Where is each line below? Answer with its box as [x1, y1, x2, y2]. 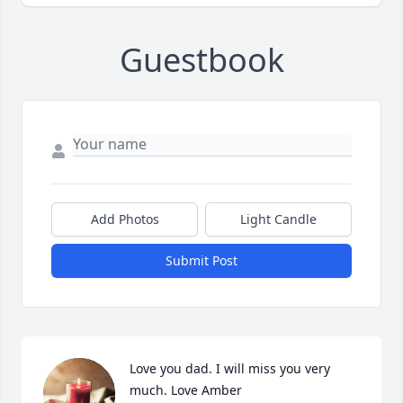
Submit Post [166, 252, 237, 270]
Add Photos [90, 210, 159, 228]
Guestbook [119, 38, 284, 83]
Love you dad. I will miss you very [130, 360, 330, 378]
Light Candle [240, 210, 317, 228]
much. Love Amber [130, 381, 242, 399]
